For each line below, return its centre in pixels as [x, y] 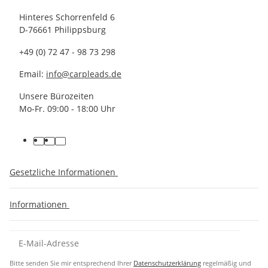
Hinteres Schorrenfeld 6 [67, 17]
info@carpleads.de [84, 74]
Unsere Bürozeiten [57, 96]
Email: [33, 74]
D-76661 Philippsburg [63, 30]
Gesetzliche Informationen [64, 172]
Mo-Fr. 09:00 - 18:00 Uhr [67, 109]
